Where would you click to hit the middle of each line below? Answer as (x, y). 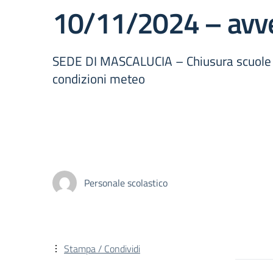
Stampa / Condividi (102, 249)
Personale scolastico (126, 183)
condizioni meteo (99, 79)
